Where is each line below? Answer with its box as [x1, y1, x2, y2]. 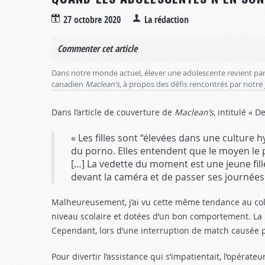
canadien [51, 79, 85, 89]
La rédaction [144, 13, 189, 26]
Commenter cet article [57, 42, 137, 55]
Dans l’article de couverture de [51, 106, 174, 118]
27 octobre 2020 [63, 13, 121, 26]
